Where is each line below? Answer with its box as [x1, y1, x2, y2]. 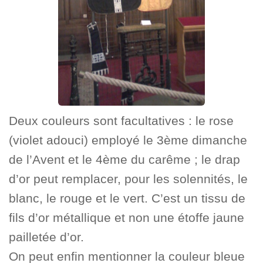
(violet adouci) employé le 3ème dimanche [9, 133, 247, 147]
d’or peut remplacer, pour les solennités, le [9, 171, 248, 186]
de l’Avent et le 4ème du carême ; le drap [9, 152, 240, 166]
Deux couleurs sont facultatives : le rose [9, 113, 234, 127]
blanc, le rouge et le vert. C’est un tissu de [9, 191, 245, 205]
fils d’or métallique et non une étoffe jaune [9, 210, 244, 224]
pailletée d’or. [9, 230, 84, 244]
